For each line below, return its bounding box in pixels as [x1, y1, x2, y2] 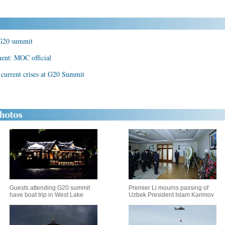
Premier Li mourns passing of [129, 184, 208, 191]
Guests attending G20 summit [9, 184, 90, 191]
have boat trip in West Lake [9, 191, 83, 198]
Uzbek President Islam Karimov [129, 191, 214, 198]
